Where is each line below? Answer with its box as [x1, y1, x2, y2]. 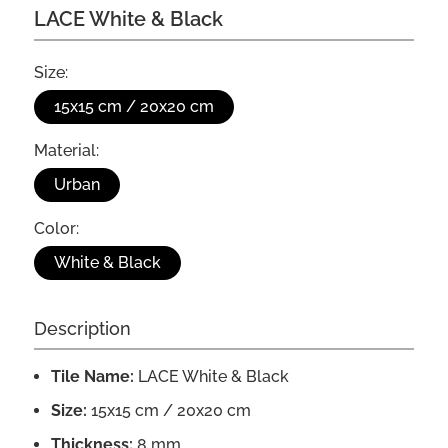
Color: [33, 219, 79, 239]
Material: [33, 141, 99, 161]
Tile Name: [50, 367, 134, 387]
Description [33, 318, 131, 340]
